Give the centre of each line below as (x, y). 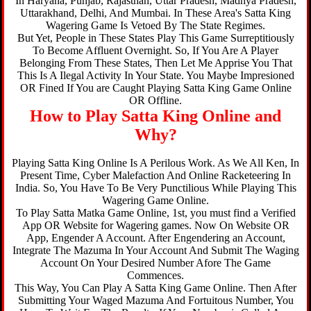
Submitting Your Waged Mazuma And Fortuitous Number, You (155, 300)
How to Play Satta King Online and (155, 116)
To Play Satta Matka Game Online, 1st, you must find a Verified (155, 213)
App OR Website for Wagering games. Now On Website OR (155, 225)
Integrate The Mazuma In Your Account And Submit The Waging (155, 250)
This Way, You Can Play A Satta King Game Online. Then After (155, 288)
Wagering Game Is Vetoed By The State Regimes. (155, 25)
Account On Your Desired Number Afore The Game (155, 263)
